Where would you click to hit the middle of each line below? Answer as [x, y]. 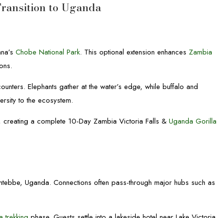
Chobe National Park [48, 52]
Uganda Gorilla [193, 121]
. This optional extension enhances [135, 52]
